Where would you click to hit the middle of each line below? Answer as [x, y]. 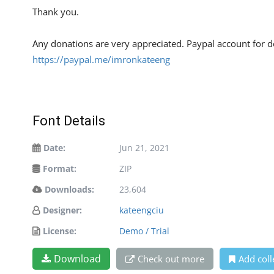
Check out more [171, 258]
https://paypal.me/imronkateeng [101, 59]
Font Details [69, 120]
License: [60, 231]
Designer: [62, 210]
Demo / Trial [144, 231]
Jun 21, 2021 [144, 147]
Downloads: [69, 189]
